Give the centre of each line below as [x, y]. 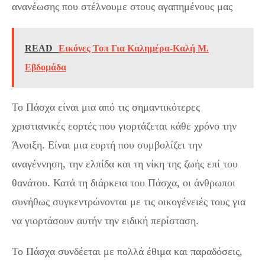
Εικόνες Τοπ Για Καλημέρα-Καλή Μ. [134, 48]
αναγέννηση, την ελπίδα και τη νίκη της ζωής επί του [125, 164]
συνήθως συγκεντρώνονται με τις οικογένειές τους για [129, 202]
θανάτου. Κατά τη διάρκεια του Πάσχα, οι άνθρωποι [124, 183]
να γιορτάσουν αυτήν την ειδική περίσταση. [105, 221]
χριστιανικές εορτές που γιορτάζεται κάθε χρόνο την [124, 126]
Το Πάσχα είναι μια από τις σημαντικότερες [106, 107]
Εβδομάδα [46, 67]
